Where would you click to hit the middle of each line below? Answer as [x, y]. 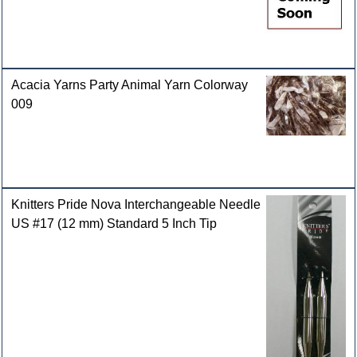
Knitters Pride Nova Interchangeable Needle [136, 205]
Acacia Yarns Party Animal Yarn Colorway [130, 85]
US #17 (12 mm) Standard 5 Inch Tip [114, 224]
